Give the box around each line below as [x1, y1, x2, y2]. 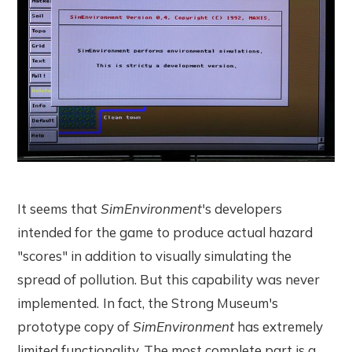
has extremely [234, 318, 324, 335]
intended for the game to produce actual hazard [17, 224, 313, 241]
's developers [202, 200, 283, 218]
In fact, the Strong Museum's [103, 295, 279, 312]
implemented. [17, 295, 100, 312]
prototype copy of [17, 318, 134, 335]
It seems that [17, 200, 101, 218]
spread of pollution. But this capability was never [17, 271, 321, 288]
